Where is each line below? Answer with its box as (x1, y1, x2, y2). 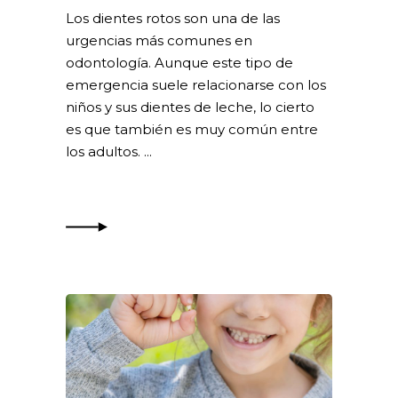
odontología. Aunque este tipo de (66, 53, 293, 71)
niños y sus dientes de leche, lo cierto (66, 98, 314, 115)
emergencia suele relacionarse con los (66, 76, 326, 93)
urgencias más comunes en (66, 31, 252, 49)
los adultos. (66, 142, 144, 160)
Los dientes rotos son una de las (66, 9, 280, 27)
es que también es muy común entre (66, 120, 318, 138)
